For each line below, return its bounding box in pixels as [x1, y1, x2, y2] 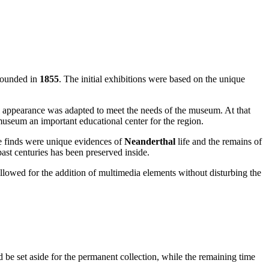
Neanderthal [124, 136, 175, 147]
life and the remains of [175, 136, 262, 147]
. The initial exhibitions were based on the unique [59, 74, 245, 85]
